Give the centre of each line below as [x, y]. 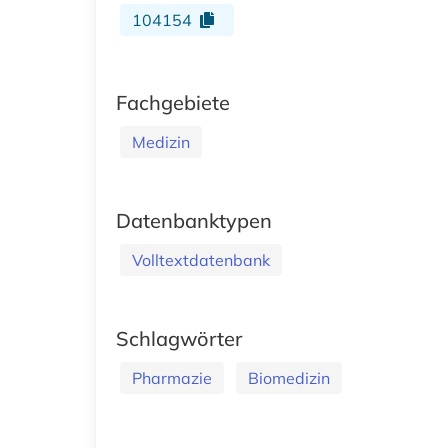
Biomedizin [289, 377]
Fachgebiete [173, 102]
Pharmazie [172, 377]
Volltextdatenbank [201, 259]
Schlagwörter [179, 338]
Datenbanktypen [194, 220]
